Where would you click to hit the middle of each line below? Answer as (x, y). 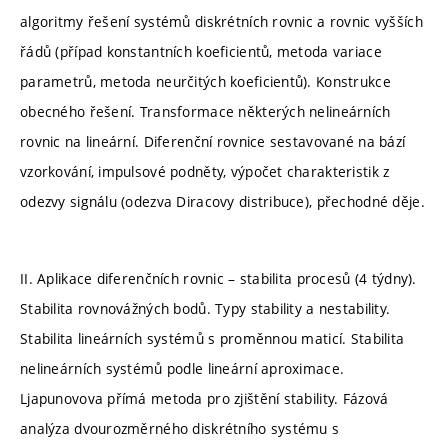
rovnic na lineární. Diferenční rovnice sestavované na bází (213, 141)
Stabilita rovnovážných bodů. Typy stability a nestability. (205, 309)
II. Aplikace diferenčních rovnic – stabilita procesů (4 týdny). (218, 279)
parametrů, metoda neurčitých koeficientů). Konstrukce (205, 81)
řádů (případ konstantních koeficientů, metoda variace (201, 51)
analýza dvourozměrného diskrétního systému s (180, 429)
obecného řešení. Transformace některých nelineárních (205, 111)
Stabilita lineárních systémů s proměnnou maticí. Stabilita (212, 339)
